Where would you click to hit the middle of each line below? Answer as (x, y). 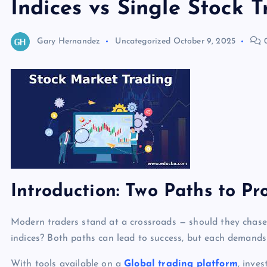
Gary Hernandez (69, 41)
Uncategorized (143, 41)
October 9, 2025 (204, 41)
